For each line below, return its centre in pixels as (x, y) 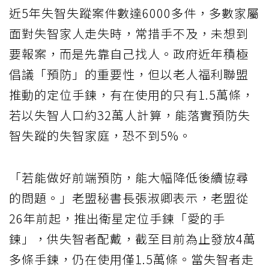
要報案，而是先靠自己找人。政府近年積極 (129, 53)
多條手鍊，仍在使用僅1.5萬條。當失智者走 (131, 259)
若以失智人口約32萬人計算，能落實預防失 (130, 115)
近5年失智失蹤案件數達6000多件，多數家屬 (134, 13)
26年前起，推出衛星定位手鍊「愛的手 (117, 218)
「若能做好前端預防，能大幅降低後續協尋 (129, 177)
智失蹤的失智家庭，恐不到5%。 (100, 135)
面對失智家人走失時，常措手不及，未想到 (129, 33)
